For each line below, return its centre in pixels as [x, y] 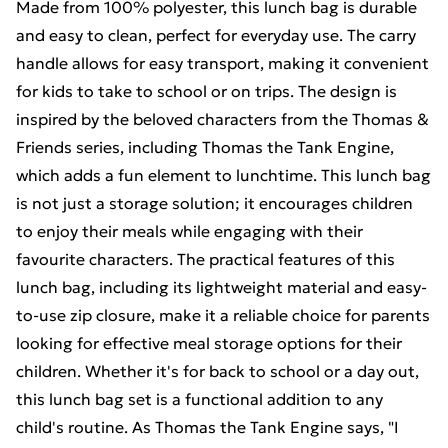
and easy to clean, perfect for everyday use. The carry [216, 35]
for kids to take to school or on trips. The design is [206, 91]
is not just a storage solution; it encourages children [214, 203]
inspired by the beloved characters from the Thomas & [222, 119]
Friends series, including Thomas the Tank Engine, [205, 147]
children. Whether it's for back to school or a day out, [217, 371]
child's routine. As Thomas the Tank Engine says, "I [207, 427]
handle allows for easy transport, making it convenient [222, 63]
